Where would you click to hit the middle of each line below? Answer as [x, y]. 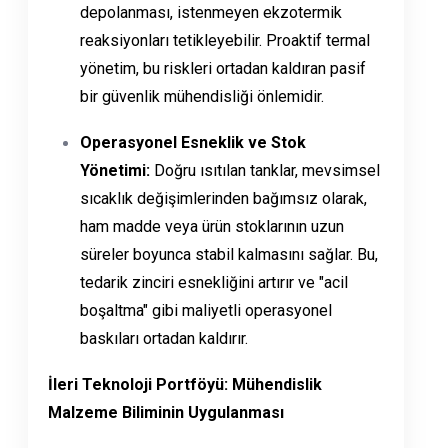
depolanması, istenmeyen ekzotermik [211, 13]
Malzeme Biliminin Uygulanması [166, 413]
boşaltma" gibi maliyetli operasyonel [206, 311]
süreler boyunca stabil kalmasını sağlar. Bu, [229, 255]
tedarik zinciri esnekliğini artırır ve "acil [214, 283]
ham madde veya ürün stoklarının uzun [212, 227]
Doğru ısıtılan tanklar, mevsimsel [265, 171]
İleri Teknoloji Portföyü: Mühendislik [185, 385]
